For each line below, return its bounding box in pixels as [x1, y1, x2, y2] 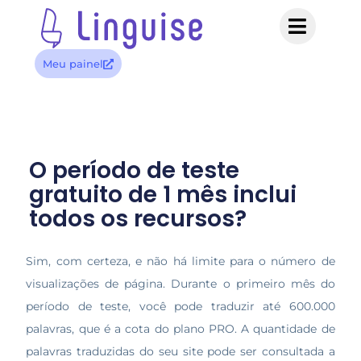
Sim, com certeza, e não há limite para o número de [26, 254, 335, 269]
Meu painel [42, 57, 103, 70]
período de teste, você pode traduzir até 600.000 [26, 299, 335, 314]
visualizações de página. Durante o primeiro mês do [26, 276, 335, 292]
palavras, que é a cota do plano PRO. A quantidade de [26, 322, 335, 337]
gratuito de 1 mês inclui [28, 179, 297, 210]
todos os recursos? [28, 203, 247, 234]
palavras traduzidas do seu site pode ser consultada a [26, 344, 335, 359]
